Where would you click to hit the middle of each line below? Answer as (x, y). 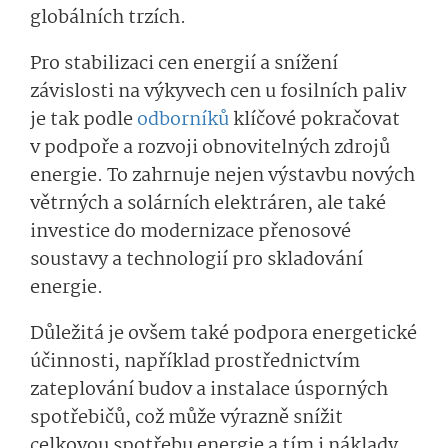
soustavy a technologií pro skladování (196, 259)
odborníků (183, 119)
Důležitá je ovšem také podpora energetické (223, 333)
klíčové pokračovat (314, 119)
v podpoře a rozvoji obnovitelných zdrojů (210, 147)
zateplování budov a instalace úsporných (209, 389)
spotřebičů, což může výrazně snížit (186, 417)
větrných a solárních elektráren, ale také (208, 203)
